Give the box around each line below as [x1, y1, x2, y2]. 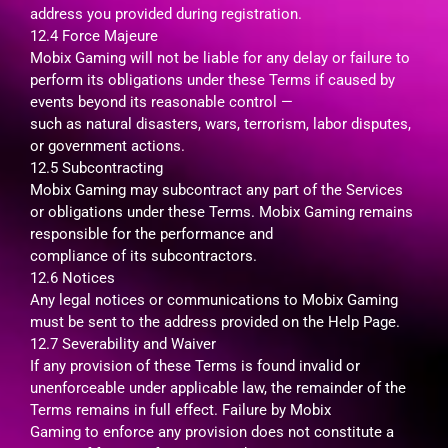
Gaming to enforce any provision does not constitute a [30, 422, 394, 441]
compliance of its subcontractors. [30, 246, 257, 265]
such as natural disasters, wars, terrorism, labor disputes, [30, 114, 411, 133]
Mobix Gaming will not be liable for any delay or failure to [30, 48, 410, 67]
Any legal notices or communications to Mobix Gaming [30, 290, 398, 309]
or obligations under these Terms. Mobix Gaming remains [30, 202, 413, 221]
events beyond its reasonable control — [30, 92, 293, 111]
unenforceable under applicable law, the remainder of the [30, 378, 406, 397]
